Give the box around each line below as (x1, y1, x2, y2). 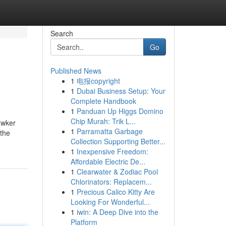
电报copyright (76, 76, 120, 86)
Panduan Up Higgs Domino (76, 106, 163, 116)
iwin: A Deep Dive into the (76, 207, 158, 217)
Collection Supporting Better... (70, 136, 165, 146)
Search (50, 28, 73, 38)
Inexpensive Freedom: (76, 146, 148, 156)
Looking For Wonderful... (70, 197, 150, 207)
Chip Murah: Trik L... (70, 116, 136, 126)
